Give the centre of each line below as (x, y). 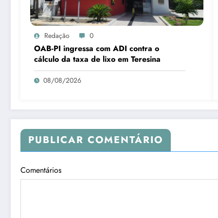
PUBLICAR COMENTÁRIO (96, 140)
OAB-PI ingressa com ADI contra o (97, 48)
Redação (57, 35)
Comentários (41, 170)
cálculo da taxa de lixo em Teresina (97, 59)
